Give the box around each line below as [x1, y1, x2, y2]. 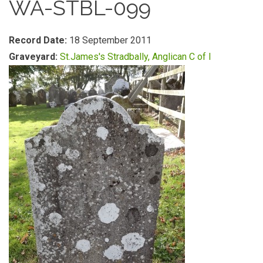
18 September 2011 [69, 35, 151, 46]
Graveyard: [9, 51, 60, 62]
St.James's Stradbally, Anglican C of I [60, 51, 211, 62]
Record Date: [9, 35, 69, 46]
